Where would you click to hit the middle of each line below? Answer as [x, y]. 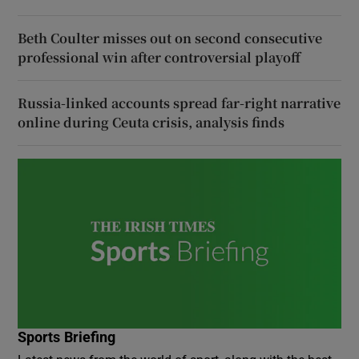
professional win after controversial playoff [159, 57]
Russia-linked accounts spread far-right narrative [179, 103]
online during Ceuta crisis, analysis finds [151, 122]
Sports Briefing [67, 337]
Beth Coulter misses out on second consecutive [170, 38]
